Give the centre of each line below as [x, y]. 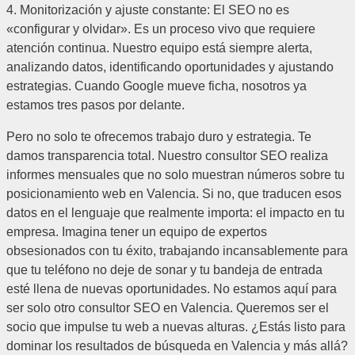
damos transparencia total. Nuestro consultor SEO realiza [167, 155]
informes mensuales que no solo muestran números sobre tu [176, 174]
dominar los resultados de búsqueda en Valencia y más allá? [177, 345]
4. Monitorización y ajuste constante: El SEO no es [148, 10]
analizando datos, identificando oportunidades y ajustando [170, 67]
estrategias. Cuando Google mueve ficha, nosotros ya [157, 86]
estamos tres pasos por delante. [95, 105]
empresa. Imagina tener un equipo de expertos [137, 231]
